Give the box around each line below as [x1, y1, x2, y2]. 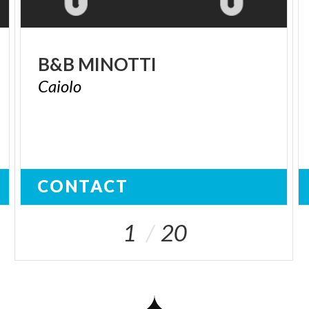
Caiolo [38, 76, 82, 97]
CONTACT [37, 176, 129, 197]
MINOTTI [78, 53, 157, 76]
